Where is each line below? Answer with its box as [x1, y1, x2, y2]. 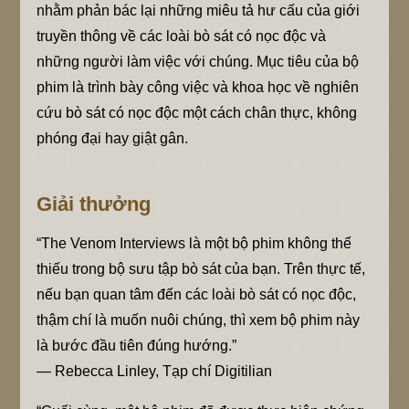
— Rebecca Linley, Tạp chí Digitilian [37, 362, 273, 379]
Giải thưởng [37, 192, 152, 215]
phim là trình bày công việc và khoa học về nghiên [37, 79, 360, 95]
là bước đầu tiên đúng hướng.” [37, 337, 237, 353]
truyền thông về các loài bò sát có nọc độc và [37, 27, 327, 44]
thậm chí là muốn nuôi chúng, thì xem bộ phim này [37, 311, 361, 328]
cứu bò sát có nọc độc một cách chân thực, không [37, 104, 358, 121]
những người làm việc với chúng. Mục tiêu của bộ [37, 53, 360, 69]
